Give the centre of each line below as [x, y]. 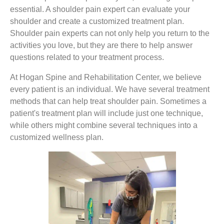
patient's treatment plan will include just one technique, [106, 113]
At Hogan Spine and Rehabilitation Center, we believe [106, 77]
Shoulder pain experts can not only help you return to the [110, 33]
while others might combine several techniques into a [104, 125]
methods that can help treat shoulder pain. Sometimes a [108, 101]
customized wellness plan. [59, 137]
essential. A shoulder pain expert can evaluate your [100, 9]
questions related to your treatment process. [89, 57]
